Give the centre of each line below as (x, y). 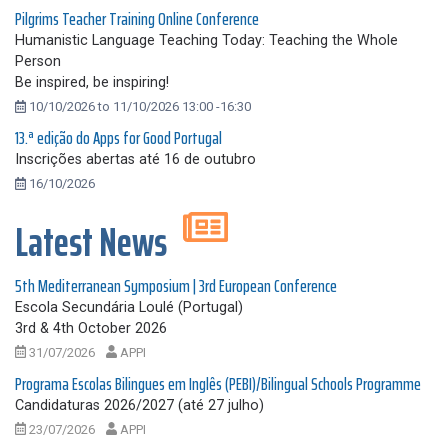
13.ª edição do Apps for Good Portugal (118, 138)
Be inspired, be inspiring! (92, 83)
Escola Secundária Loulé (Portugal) (129, 307)
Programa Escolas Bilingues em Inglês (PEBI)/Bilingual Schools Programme (218, 383)
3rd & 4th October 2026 (91, 328)
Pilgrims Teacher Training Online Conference (137, 19)
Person (38, 62)
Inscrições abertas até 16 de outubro (135, 160)
